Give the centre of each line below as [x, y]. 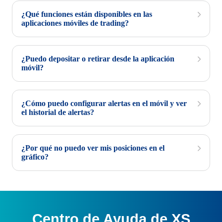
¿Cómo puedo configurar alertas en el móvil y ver [104, 103]
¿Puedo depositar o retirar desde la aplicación [98, 59]
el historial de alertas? [58, 112]
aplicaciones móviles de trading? [75, 23]
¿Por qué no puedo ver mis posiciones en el [93, 148]
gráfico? [35, 157]
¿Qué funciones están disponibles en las [87, 14]
